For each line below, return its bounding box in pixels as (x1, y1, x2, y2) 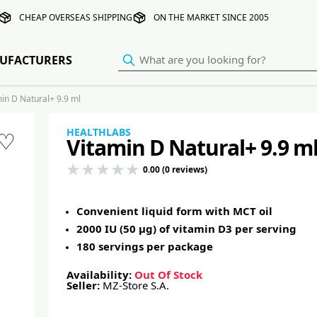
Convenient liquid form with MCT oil (76, 206, 272, 217)
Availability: (66, 270, 134, 280)
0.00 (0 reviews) (140, 164, 207, 174)
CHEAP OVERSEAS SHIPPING (19, 13, 132, 22)
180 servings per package (76, 241, 213, 252)
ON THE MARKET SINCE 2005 (154, 13, 269, 22)
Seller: (66, 280, 103, 291)
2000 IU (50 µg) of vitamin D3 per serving (76, 224, 296, 234)
